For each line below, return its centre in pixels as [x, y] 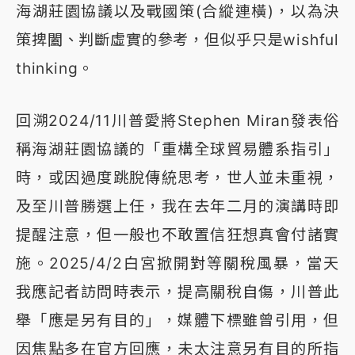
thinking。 [55, 69]
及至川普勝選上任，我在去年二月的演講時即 [177, 206]
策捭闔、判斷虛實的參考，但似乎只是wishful [177, 40]
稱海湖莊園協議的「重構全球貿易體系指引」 [177, 149]
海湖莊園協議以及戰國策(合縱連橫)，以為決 [177, 11]
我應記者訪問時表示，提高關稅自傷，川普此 [177, 292]
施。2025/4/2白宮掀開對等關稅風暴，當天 [177, 263]
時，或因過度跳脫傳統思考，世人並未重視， [177, 178]
